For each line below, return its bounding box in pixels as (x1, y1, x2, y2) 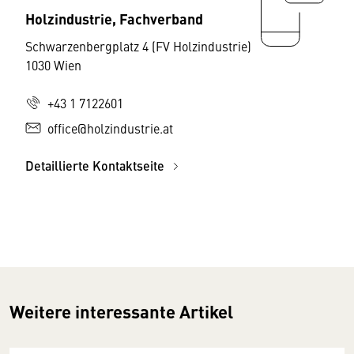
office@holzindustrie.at (47, 119, 173, 137)
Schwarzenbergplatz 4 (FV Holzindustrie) (25, 36, 251, 55)
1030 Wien (25, 55, 81, 73)
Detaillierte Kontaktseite (25, 156, 168, 175)
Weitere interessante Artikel (9, 298, 233, 324)
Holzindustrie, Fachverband (25, 7, 203, 28)
